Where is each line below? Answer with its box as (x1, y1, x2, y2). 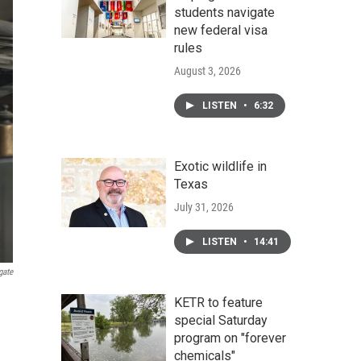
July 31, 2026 (174, 201, 234, 214)
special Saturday (174, 313, 268, 328)
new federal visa (174, 23, 268, 38)
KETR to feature (174, 295, 263, 310)
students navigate (174, 5, 275, 20)
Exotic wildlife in (174, 159, 267, 174)
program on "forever (174, 330, 286, 346)
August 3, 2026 (174, 64, 241, 77)
